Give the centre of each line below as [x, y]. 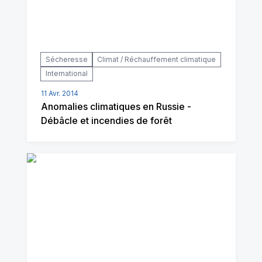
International [66, 73]
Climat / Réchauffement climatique [156, 59]
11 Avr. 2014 [59, 93]
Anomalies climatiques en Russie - [116, 106]
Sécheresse [66, 59]
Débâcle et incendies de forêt [106, 120]
